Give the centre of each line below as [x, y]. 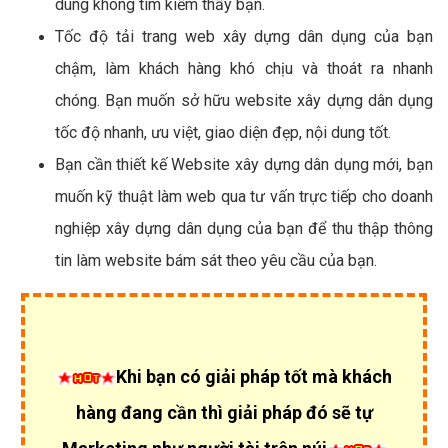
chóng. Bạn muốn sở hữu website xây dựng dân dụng [244, 100]
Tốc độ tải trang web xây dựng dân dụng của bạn [244, 36]
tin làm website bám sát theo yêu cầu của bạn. [216, 260]
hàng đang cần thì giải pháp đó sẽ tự [224, 412]
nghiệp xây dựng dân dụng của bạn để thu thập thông [244, 228]
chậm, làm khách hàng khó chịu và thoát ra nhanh [244, 68]
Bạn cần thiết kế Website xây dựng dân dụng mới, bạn [244, 164]
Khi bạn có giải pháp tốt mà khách [254, 376]
